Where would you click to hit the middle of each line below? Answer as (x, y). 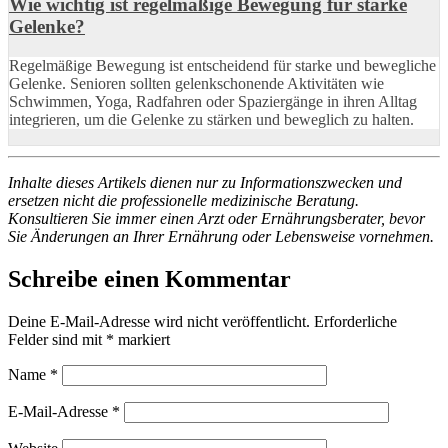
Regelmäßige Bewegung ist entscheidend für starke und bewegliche (222, 66)
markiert (142, 339)
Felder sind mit (57, 339)
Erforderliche (355, 321)
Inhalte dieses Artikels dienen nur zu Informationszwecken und (205, 183)
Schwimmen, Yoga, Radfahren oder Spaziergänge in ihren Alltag (213, 102)
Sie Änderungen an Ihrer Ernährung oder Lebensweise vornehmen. (221, 237)
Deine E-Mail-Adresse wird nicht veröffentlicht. (159, 321)
